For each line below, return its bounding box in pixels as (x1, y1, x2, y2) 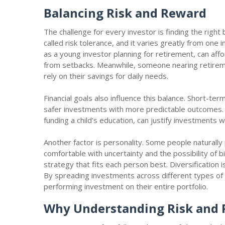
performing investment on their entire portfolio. (44, 181, 210, 191)
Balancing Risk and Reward (44, 5, 209, 21)
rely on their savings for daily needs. (44, 71, 170, 81)
